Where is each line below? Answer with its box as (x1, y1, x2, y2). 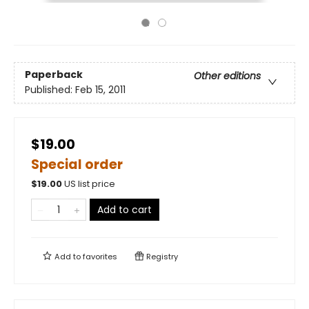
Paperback (25, 68, 83, 82)
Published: (25, 83, 75, 97)
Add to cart (97, 203, 152, 217)
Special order (31, 155, 123, 174)
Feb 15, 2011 (75, 83, 126, 97)
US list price (64, 178, 115, 190)
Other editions (194, 69, 261, 83)
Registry (144, 251, 178, 262)
